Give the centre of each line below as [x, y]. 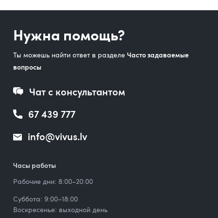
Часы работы [34, 165]
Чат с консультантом [77, 92]
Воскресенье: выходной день [60, 210]
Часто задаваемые [158, 55]
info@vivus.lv [57, 136]
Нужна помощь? [69, 34]
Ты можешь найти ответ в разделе [70, 55]
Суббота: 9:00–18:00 [45, 199]
